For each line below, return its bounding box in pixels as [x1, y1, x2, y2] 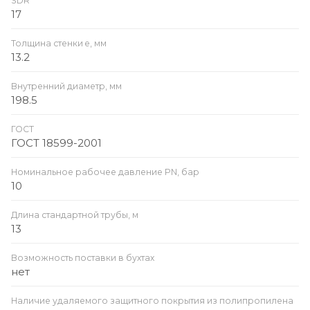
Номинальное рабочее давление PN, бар [11, 166, 199, 177]
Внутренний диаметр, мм [11, 80, 122, 91]
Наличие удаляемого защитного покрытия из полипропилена [11, 295, 293, 306]
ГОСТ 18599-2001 [11, 136, 102, 149]
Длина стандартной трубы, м [11, 209, 138, 220]
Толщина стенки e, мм [11, 37, 107, 48]
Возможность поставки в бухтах [11, 252, 154, 263]
